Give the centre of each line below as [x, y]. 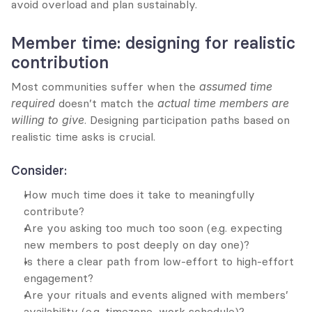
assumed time [236, 86]
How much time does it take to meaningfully [139, 194]
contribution [60, 62]
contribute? [54, 211]
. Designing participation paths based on [187, 120]
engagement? [58, 278]
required [33, 103]
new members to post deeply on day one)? [136, 244]
